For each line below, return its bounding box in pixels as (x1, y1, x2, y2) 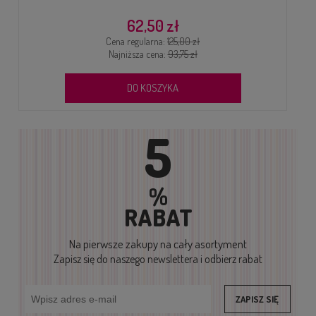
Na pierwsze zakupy (69, 236, 158, 252)
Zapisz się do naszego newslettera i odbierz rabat (54, 252, 262, 267)
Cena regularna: (106, 35, 167, 47)
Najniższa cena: (108, 47, 168, 60)
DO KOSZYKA (127, 80, 178, 95)
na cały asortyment (160, 236, 247, 252)
